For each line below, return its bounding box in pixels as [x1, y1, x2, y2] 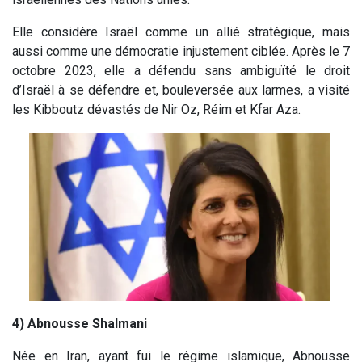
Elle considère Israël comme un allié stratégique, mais [12, 23, 350, 40]
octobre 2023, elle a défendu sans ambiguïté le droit [12, 62, 350, 78]
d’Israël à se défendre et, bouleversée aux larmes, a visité [12, 82, 350, 98]
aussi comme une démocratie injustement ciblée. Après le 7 [12, 43, 350, 59]
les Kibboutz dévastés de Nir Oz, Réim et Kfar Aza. [12, 101, 301, 117]
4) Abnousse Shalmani [12, 315, 147, 331]
